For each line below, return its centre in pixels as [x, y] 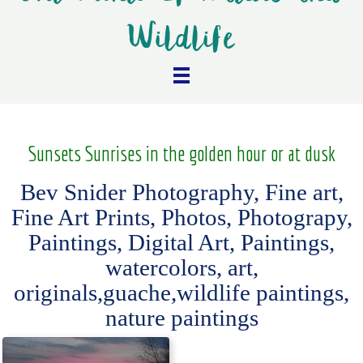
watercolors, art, [181, 268]
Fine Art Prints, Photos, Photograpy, [181, 218]
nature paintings [181, 318]
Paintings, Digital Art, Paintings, [181, 243]
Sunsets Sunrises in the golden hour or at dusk [181, 154]
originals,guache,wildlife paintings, [181, 293]
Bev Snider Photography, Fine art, [181, 193]
